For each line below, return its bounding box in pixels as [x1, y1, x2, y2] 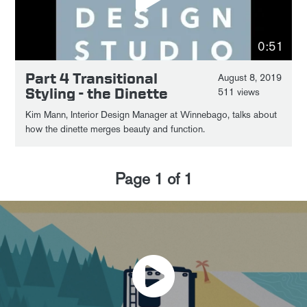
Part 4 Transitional [25, 70, 158, 86]
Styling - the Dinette [25, 85, 169, 101]
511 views [217, 86, 260, 98]
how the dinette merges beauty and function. [25, 123, 206, 135]
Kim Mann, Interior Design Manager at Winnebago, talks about [25, 109, 278, 121]
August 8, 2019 [217, 72, 282, 84]
